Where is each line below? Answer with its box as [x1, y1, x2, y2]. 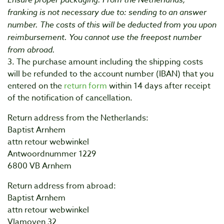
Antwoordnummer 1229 [7, 148, 96, 160]
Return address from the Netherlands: [7, 112, 150, 124]
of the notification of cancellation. [7, 92, 132, 104]
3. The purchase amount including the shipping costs [7, 56, 203, 68]
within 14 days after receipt [107, 80, 210, 92]
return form [64, 80, 107, 92]
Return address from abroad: [7, 180, 116, 192]
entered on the [7, 80, 64, 92]
